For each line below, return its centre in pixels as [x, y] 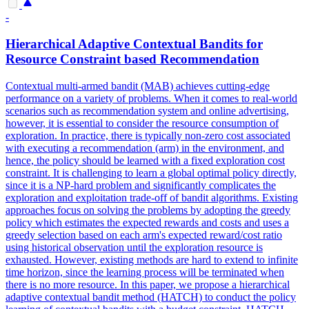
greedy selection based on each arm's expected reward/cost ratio [144, 235]
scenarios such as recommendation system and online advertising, [147, 110]
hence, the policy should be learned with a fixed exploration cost [145, 160]
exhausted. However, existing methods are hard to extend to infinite [152, 259]
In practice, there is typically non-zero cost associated [175, 135]
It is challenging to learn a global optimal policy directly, [173, 172]
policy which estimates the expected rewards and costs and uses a [147, 222]
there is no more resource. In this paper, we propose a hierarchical [148, 284]
